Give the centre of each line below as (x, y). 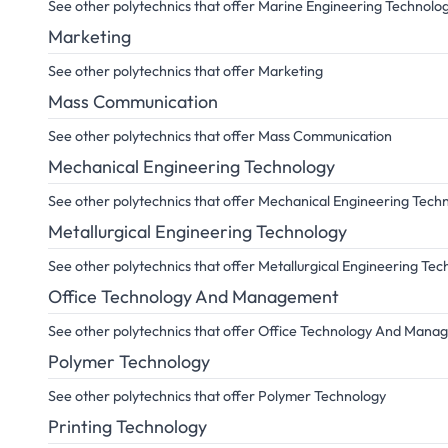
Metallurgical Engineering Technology (197, 231)
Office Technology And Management (193, 296)
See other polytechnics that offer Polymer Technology (217, 396)
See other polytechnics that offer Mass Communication (220, 136)
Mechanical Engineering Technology (191, 166)
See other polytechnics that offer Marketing (185, 71)
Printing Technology (127, 426)
